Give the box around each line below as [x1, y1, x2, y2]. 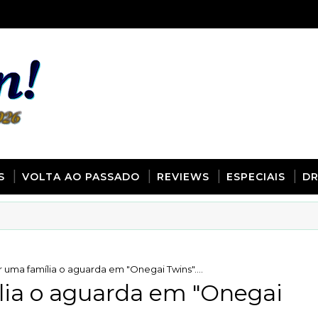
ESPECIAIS [226, 170, 285, 183]
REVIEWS [157, 170, 209, 183]
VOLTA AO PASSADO [22, 170, 140, 183]
